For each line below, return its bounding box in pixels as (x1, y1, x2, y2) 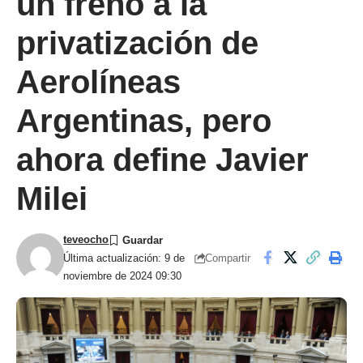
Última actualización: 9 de (63, 252, 186, 264)
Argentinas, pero (16, 103, 271, 139)
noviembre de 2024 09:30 (63, 270, 182, 282)
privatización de (16, 25, 258, 61)
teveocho (63, 233, 109, 246)
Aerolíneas (16, 64, 181, 100)
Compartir (205, 251, 250, 264)
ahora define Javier (16, 142, 309, 177)
